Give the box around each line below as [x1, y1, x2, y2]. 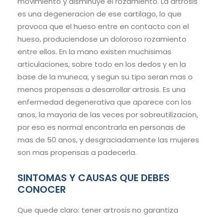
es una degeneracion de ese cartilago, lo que [17, 9, 182, 19]
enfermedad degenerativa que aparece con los [17, 97, 191, 108]
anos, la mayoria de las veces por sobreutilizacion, [17, 109, 198, 120]
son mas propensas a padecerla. [17, 147, 137, 158]
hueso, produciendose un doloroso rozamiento [17, 34, 186, 45]
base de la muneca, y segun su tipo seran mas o [17, 72, 193, 82]
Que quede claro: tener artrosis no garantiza [17, 205, 178, 216]
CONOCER [17, 183, 66, 197]
